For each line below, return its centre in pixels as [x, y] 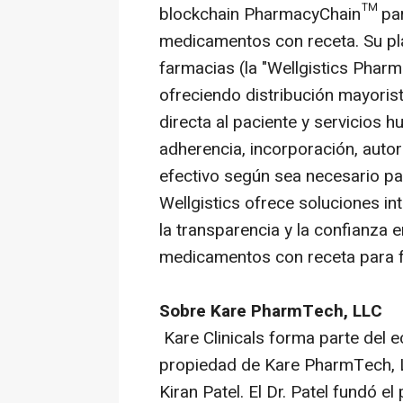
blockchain [199, 15]
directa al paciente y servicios [273, 123]
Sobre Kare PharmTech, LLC [271, 312]
